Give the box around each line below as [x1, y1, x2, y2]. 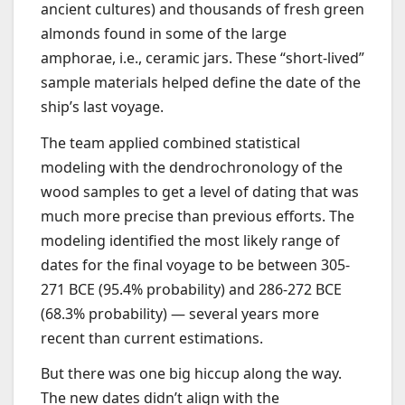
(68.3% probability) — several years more [41, 303, 319, 324]
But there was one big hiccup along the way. [41, 363, 342, 384]
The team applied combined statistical [41, 132, 300, 153]
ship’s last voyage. [41, 96, 164, 117]
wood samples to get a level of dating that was [41, 181, 359, 202]
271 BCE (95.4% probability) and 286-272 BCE [41, 278, 342, 299]
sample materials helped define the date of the [41, 71, 361, 92]
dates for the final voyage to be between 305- [41, 254, 350, 275]
